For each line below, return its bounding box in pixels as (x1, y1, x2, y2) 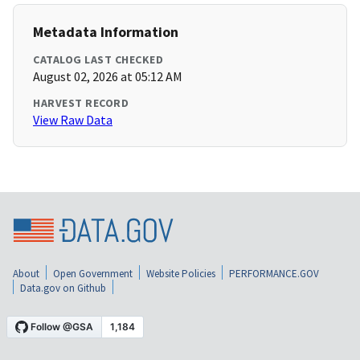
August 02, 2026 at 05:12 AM (33, 68, 182, 85)
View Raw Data (33, 112, 112, 129)
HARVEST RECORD (33, 96, 129, 111)
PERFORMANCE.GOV (229, 266, 319, 280)
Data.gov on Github (20, 280, 106, 295)
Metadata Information (33, 22, 178, 42)
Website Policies (146, 266, 215, 280)
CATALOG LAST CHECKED (33, 52, 163, 67)
